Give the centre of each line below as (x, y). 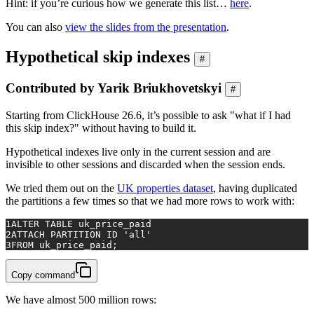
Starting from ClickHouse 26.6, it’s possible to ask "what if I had (148, 116)
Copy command (43, 275)
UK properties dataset (165, 189)
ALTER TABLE (42, 224)
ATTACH (31, 235)
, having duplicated (255, 189)
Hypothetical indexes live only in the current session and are (138, 152)
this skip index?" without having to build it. (101, 128)
